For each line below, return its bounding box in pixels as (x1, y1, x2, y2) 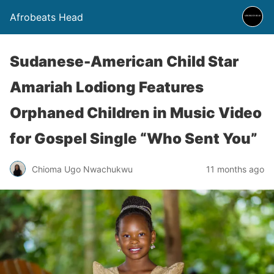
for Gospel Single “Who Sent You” (10, 130, 257, 147)
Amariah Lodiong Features (10, 78, 204, 96)
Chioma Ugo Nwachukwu (32, 163, 133, 174)
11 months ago (206, 163, 264, 174)
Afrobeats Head (10, 11, 83, 23)
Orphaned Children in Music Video (10, 104, 262, 122)
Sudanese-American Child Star (10, 53, 239, 70)
